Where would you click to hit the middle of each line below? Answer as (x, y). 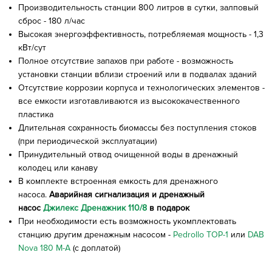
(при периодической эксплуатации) (87, 141)
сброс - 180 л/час (52, 21)
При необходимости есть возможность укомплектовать (127, 221)
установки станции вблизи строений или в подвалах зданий (138, 74)
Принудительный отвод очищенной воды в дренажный (128, 154)
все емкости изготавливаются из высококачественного (129, 101)
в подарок (168, 208)
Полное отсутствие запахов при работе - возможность (126, 61)
